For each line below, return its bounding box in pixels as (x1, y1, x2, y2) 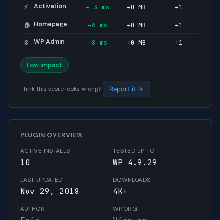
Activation (34, 2, 67, 11)
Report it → (109, 85, 143, 93)
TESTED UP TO (113, 147, 155, 155)
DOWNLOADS (113, 176, 151, 184)
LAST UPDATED (20, 176, 63, 184)
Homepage (34, 20, 68, 28)
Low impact (27, 61, 62, 70)
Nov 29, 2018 (20, 186, 79, 197)
